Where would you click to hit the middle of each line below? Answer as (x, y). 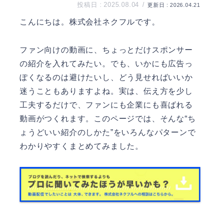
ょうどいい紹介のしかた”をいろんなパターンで (108, 132)
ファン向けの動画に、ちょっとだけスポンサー (106, 50)
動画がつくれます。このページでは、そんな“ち (108, 118)
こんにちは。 (44, 22)
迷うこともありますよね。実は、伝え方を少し (106, 91)
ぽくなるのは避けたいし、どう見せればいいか (106, 77)
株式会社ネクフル (102, 22)
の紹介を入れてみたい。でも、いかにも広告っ (106, 63)
